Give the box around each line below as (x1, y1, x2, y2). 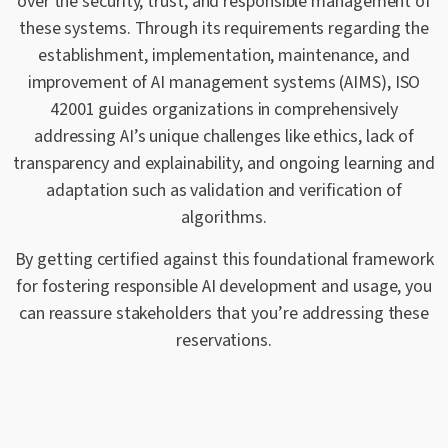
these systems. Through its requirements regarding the (18, 15, 430, 41)
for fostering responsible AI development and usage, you (15, 273, 433, 299)
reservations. (176, 327, 272, 353)
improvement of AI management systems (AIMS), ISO (27, 69, 421, 95)
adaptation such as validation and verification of (46, 177, 402, 203)
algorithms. (181, 204, 267, 230)
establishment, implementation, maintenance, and (38, 42, 410, 68)
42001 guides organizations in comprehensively (50, 96, 398, 122)
